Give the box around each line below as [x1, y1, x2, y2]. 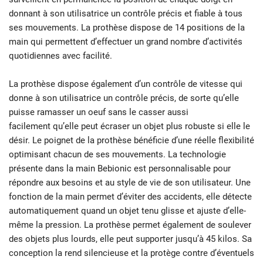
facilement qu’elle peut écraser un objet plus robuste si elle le [9, 121, 250, 132]
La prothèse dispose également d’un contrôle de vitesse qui [9, 79, 242, 90]
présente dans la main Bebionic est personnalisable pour [9, 163, 231, 174]
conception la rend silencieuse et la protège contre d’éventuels [9, 248, 254, 259]
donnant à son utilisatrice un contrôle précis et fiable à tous [9, 8, 242, 19]
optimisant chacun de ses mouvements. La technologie [9, 149, 226, 160]
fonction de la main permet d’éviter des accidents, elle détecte [9, 191, 252, 203]
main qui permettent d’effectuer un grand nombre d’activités [9, 36, 242, 48]
